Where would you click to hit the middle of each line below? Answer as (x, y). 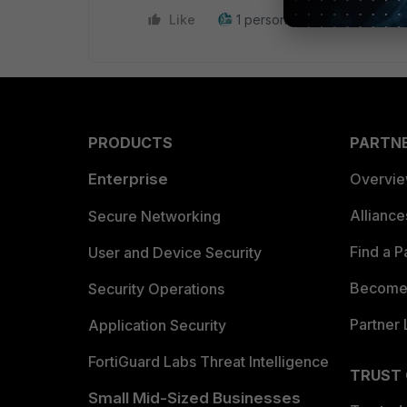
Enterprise (128, 179)
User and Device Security (175, 253)
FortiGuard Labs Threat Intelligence (208, 362)
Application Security (157, 325)
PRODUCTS (130, 143)
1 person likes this (289, 20)
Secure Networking (154, 216)
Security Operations (156, 289)
